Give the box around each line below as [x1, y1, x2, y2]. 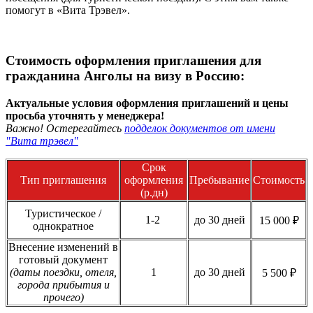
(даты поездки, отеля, [10, 266, 117, 279]
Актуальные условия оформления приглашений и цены [6, 97, 289, 110]
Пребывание [189, 174, 249, 187]
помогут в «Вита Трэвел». [6, 3, 130, 16]
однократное [33, 220, 94, 233]
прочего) [43, 291, 84, 304]
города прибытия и [17, 279, 110, 291]
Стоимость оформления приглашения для [6, 53, 261, 68]
